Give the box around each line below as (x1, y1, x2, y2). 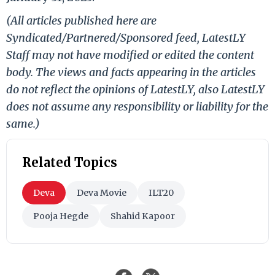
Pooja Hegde (33, 210, 88, 222)
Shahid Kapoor (110, 210, 175, 222)
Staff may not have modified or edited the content (6, 47, 254, 62)
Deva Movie (77, 187, 126, 198)
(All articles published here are (6, 13, 157, 28)
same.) (6, 116, 40, 131)
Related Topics (22, 154, 117, 170)
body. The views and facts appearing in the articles (6, 64, 256, 79)
